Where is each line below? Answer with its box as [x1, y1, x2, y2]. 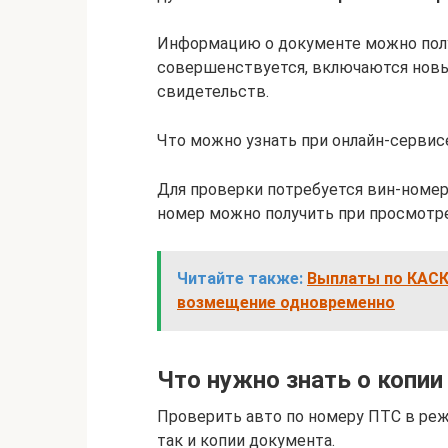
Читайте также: [177, 268, 303, 288]
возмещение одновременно [177, 292, 395, 312]
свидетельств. [157, 81, 269, 101]
